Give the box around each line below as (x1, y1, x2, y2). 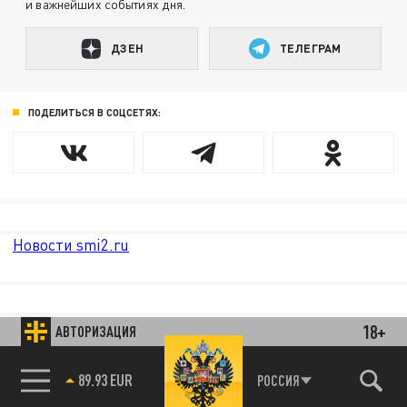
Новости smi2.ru (13, 235, 130, 255)
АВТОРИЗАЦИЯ (55, 322, 137, 340)
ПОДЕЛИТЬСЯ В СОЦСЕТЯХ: (27, 105, 161, 118)
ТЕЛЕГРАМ (280, 41, 342, 56)
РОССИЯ (256, 371, 300, 389)
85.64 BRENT (77, 373, 149, 392)
